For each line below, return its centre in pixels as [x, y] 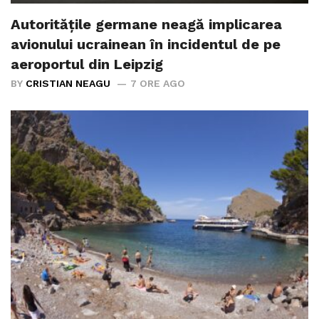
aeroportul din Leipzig [87, 64]
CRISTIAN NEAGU [68, 84]
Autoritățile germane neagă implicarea [146, 25]
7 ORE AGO [158, 84]
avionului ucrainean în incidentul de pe [146, 45]
